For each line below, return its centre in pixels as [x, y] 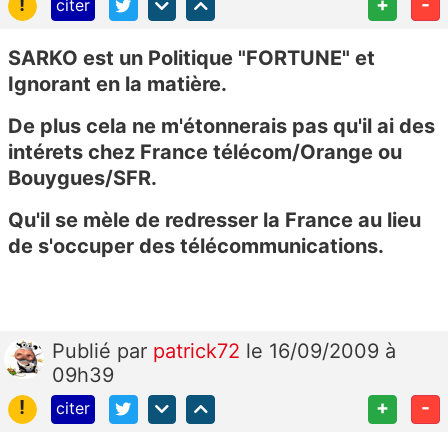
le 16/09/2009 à [321, 350]
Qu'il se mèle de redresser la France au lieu [214, 219]
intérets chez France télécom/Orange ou [205, 151]
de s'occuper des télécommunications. [198, 245]
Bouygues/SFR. [82, 177]
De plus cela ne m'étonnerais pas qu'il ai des [221, 125]
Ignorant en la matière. [117, 83]
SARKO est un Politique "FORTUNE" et [191, 57]
